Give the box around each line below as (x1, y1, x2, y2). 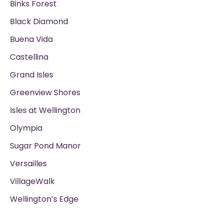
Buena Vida (10, 34, 53, 45)
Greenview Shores (10, 87, 80, 99)
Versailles (10, 158, 47, 170)
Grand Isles (10, 69, 53, 81)
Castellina (10, 51, 48, 63)
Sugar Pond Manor (10, 140, 81, 152)
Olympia (10, 122, 42, 134)
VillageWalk (10, 176, 55, 187)
